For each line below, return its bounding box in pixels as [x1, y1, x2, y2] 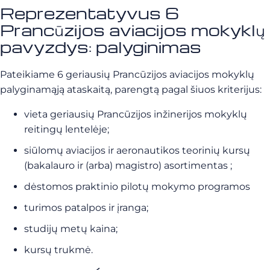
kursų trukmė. [24, 244, 93, 256]
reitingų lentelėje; [24, 124, 109, 136]
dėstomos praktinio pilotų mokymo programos [24, 181, 250, 193]
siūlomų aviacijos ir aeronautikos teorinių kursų [24, 145, 250, 157]
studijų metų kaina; [24, 223, 118, 235]
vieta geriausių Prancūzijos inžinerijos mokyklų [24, 108, 247, 121]
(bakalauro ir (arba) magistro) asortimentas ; [24, 160, 232, 172]
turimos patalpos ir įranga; [24, 202, 148, 214]
